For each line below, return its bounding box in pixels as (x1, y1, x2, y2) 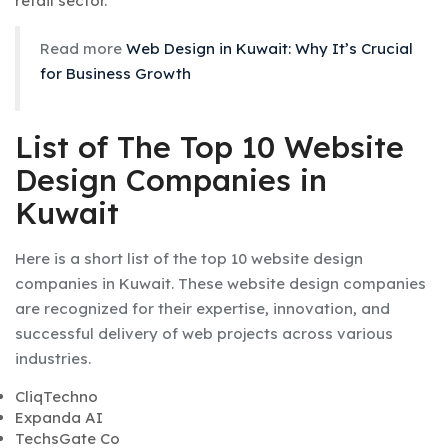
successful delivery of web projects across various (15, 324, 393, 344)
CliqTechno (15, 387, 98, 407)
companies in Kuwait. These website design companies (15, 274, 426, 294)
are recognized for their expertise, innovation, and (15, 299, 390, 319)
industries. (15, 349, 91, 369)
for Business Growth (40, 64, 191, 84)
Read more (40, 39, 126, 59)
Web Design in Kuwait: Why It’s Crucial (126, 39, 413, 59)
